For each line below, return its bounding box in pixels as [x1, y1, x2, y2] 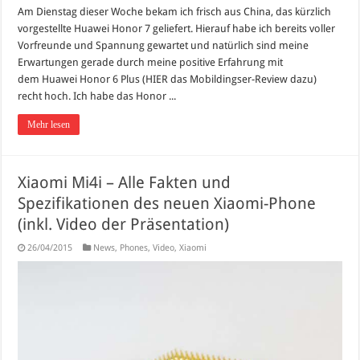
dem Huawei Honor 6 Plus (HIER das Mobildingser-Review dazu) [18, 72, 320, 85]
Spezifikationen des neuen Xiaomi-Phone [18, 193, 317, 213]
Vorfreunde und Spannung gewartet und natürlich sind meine [18, 39, 309, 51]
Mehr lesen [27, 118, 71, 130]
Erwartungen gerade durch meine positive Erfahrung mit [18, 55, 284, 68]
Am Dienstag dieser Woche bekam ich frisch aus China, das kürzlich [18, 5, 332, 18]
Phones [120, 242, 149, 253]
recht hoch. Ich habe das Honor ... [18, 89, 177, 102]
